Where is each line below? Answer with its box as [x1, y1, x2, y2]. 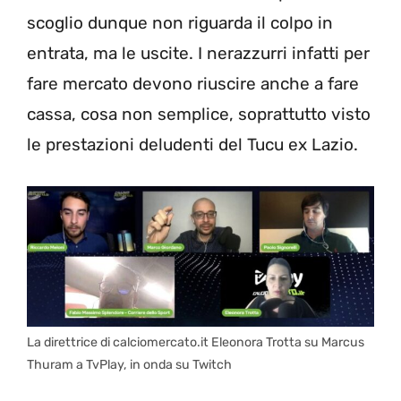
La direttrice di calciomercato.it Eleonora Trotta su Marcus [27, 335, 364, 351]
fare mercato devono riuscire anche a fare [27, 73, 359, 95]
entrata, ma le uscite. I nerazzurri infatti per [27, 43, 370, 64]
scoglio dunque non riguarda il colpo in [27, 13, 333, 34]
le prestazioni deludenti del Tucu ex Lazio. [27, 134, 358, 156]
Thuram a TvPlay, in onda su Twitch [27, 357, 232, 373]
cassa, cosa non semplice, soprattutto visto [27, 104, 371, 125]
